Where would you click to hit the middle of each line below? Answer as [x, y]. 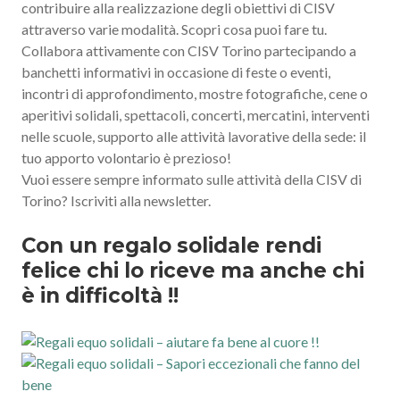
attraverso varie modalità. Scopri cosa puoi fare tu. [174, 29]
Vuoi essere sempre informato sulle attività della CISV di [192, 179]
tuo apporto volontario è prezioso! [126, 157]
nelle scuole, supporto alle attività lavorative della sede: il [194, 136]
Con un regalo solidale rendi [171, 245]
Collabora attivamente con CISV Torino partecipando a [189, 50]
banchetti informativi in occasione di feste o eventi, [176, 71]
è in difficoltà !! [100, 295]
